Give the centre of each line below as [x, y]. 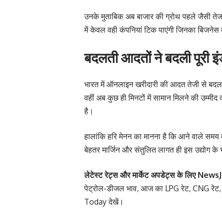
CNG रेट [206, 188]
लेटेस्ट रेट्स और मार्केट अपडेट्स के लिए [141, 175]
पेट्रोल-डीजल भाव [111, 188]
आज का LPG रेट [165, 188]
